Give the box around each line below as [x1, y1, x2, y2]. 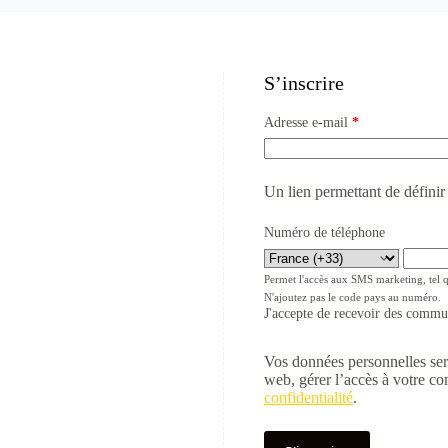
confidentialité [264, 389, 353, 406]
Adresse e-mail [264, 115, 352, 130]
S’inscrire [264, 72, 344, 94]
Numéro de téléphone [264, 225, 385, 240]
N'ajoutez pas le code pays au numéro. [264, 291, 441, 303]
